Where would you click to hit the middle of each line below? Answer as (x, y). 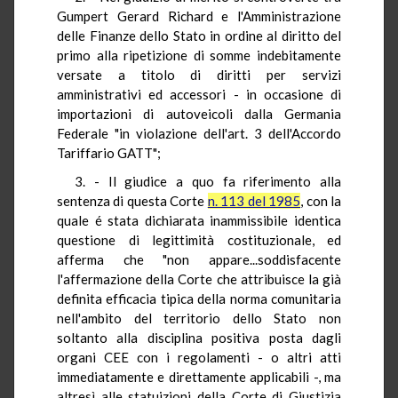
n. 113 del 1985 (254, 200)
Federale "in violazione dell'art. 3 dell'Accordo (199, 133)
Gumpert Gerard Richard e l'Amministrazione (199, 16)
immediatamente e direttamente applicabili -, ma (199, 376)
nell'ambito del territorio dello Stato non (199, 318)
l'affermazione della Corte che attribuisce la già (199, 279)
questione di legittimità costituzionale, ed (199, 239)
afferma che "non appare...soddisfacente (199, 259)
